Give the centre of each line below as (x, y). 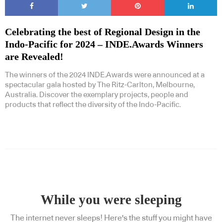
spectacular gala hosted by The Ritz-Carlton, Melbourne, (100, 85)
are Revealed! (34, 57)
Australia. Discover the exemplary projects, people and (97, 95)
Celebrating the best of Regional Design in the (103, 32)
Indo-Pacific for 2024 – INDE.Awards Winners (104, 44)
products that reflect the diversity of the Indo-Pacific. (93, 105)
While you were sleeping (111, 200)
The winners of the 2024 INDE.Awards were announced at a (105, 75)
